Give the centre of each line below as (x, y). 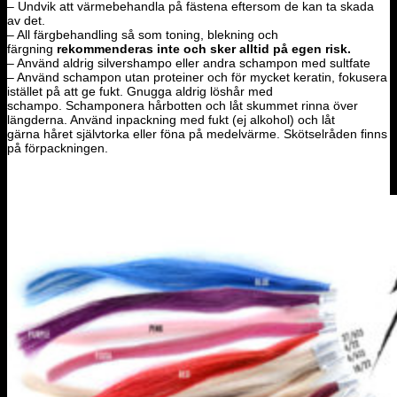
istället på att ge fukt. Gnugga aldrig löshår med (140, 92)
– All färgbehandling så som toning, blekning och (143, 35)
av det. (26, 21)
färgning (30, 49)
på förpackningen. (58, 148)
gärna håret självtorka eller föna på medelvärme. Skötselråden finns (197, 134)
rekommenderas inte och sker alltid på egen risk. (202, 49)
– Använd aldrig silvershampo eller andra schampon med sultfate (189, 63)
